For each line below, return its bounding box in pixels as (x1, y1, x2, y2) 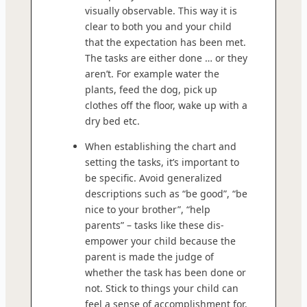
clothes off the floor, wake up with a (85, 98, 247, 112)
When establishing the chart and (85, 139, 236, 153)
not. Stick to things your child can (85, 281, 238, 295)
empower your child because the (85, 234, 236, 247)
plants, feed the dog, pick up (85, 82, 217, 96)
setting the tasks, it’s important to (85, 155, 239, 169)
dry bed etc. (85, 114, 140, 127)
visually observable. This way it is (85, 3, 237, 17)
